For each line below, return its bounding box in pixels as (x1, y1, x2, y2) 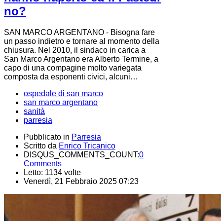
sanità (24, 107, 45, 116)
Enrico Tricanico (59, 142, 115, 150)
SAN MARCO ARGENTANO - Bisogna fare (4, 28, 155, 37)
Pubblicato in (24, 133, 70, 142)
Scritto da (24, 142, 59, 150)
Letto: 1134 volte (24, 168, 81, 177)
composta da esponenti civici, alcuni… (4, 73, 138, 81)
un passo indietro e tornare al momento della (4, 37, 159, 46)
